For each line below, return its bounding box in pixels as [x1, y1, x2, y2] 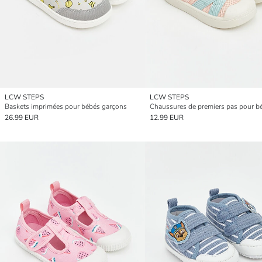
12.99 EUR [150, 112, 184, 122]
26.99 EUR [5, 112, 39, 122]
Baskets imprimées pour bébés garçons [5, 101, 127, 111]
